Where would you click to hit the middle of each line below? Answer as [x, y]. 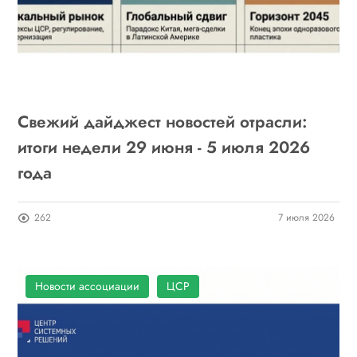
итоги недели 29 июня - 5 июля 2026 [164, 148]
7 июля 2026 [306, 218]
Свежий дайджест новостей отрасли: [163, 122]
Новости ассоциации [88, 286]
